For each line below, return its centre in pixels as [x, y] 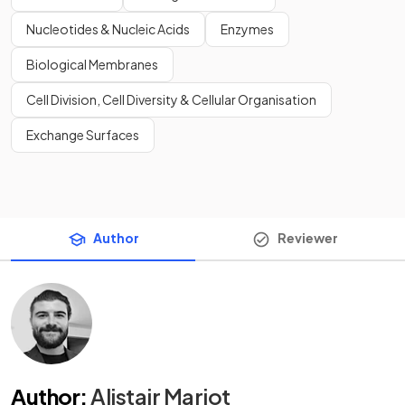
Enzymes [247, 28]
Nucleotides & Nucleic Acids [108, 28]
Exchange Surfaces [83, 134]
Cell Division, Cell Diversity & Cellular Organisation [171, 99]
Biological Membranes [92, 64]
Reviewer [307, 237]
